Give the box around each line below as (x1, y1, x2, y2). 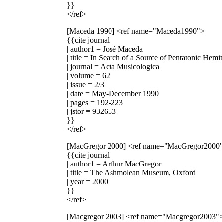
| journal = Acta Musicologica (67, 62, 159, 71)
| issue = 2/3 (67, 80, 104, 89)
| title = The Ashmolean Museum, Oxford (67, 168, 196, 177)
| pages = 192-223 (67, 98, 123, 107)
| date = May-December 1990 (67, 89, 159, 98)
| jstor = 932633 (67, 107, 116, 115)
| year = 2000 (67, 177, 108, 186)
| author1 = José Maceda (67, 44, 143, 53)
